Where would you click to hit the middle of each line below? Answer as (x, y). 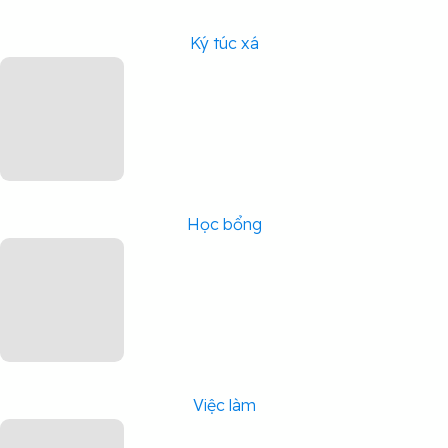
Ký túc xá (224, 43)
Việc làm (224, 405)
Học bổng (224, 224)
